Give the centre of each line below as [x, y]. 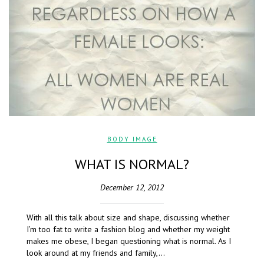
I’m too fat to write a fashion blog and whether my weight [128, 230]
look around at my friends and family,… [96, 253]
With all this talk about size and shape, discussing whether [128, 218]
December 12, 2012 [132, 188]
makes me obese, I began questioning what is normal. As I [129, 241]
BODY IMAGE [132, 139]
